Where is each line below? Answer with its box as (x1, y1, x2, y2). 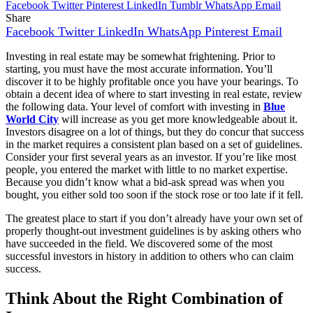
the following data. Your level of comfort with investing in (6, 101, 263, 113)
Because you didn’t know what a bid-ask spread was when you (6, 176, 284, 189)
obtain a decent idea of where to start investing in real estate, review (6, 88, 303, 101)
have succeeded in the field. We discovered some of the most (6, 238, 272, 250)
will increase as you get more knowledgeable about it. (59, 113, 298, 126)
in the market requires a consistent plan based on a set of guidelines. (6, 138, 303, 151)
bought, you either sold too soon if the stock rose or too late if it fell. (6, 189, 303, 201)
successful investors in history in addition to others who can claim (6, 250, 293, 263)
